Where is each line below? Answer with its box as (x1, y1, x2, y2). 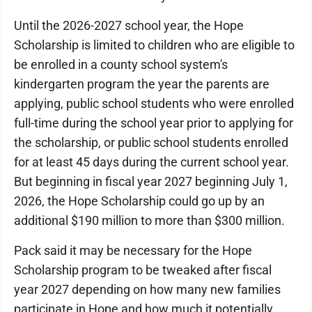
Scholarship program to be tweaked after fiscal (14, 262, 272, 277)
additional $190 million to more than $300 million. (14, 212, 285, 228)
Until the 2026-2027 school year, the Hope (14, 17, 244, 33)
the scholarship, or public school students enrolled (14, 134, 288, 150)
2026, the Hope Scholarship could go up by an (14, 193, 265, 208)
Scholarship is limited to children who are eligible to (14, 37, 295, 52)
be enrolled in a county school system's (14, 56, 228, 72)
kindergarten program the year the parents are (14, 76, 270, 91)
